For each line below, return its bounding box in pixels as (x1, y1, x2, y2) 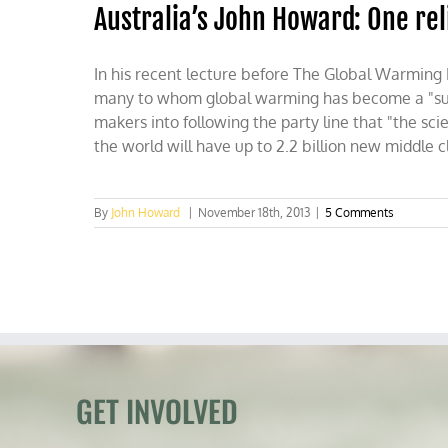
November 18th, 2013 (198, 205, 311, 220)
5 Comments (325, 205, 395, 220)
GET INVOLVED (76, 388, 239, 433)
